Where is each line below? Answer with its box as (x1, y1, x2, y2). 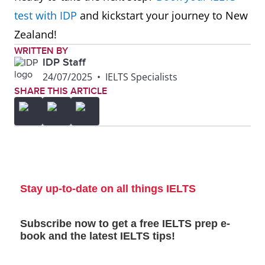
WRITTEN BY (14, 44, 68, 57)
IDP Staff (43, 56, 86, 69)
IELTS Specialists (105, 70, 177, 83)
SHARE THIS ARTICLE (14, 85, 107, 97)
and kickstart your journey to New (77, 8, 248, 22)
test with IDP (14, 8, 77, 22)
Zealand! (14, 27, 57, 41)
